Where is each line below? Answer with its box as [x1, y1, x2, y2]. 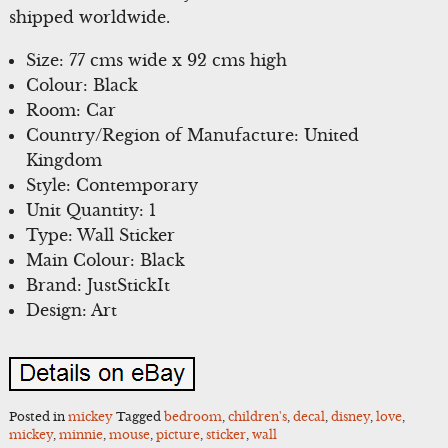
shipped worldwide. [8, 7, 170, 28]
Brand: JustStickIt [26, 274, 171, 295]
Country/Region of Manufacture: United [26, 124, 360, 145]
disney [330, 409, 370, 425]
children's [227, 409, 287, 425]
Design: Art [26, 299, 118, 320]
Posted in [8, 409, 68, 425]
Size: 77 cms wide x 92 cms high [26, 49, 288, 70]
